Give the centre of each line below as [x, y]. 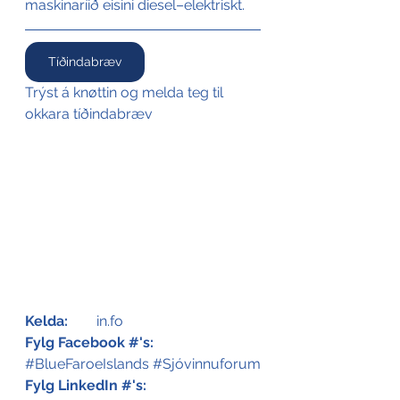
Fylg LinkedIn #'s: [86, 386]
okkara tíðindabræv [89, 114]
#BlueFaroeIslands [87, 364]
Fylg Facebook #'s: [89, 343]
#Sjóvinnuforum [207, 364]
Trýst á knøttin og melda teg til [126, 93]
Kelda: [46, 321]
